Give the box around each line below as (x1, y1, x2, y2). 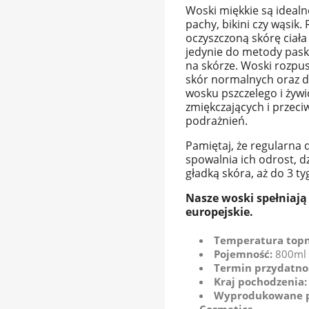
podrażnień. (186, 113, 248, 129)
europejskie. (186, 204, 253, 220)
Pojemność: (214, 247, 272, 261)
